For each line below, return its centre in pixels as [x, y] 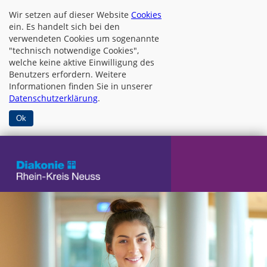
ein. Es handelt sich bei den [64, 27]
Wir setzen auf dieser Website [70, 15]
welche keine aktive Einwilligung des [82, 62]
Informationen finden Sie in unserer [81, 86]
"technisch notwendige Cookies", [74, 50]
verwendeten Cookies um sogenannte [84, 38]
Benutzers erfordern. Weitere [68, 74]
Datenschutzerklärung [53, 98]
